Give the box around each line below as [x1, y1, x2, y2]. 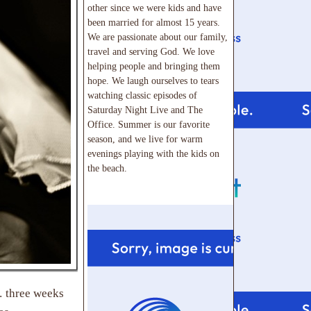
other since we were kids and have [87, 1, 221, 13]
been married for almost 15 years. [87, 16, 220, 28]
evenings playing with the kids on [87, 147, 219, 159]
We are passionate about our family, [87, 31, 228, 42]
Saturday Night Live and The [87, 103, 203, 115]
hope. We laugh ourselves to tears [87, 74, 219, 86]
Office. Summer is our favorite [87, 118, 210, 130]
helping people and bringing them [87, 60, 220, 72]
